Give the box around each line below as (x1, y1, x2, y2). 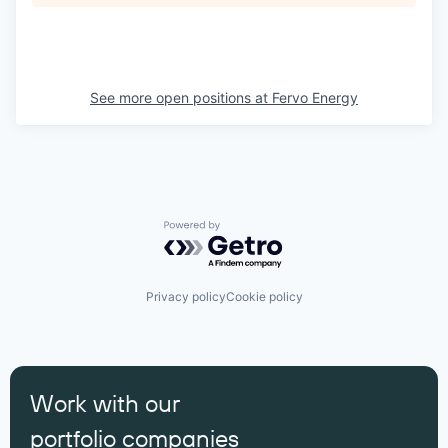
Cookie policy (225, 289, 303, 305)
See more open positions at (90, 88, 272, 106)
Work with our (30, 387, 180, 418)
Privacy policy (145, 289, 226, 305)
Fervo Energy (272, 88, 358, 106)
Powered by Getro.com (163, 219, 339, 240)
